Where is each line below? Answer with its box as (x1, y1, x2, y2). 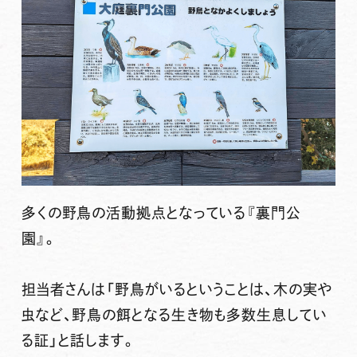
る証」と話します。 (21, 332, 136, 347)
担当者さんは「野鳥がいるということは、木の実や (21, 281, 332, 296)
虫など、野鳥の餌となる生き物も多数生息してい (21, 307, 328, 322)
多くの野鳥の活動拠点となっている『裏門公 (21, 205, 301, 220)
